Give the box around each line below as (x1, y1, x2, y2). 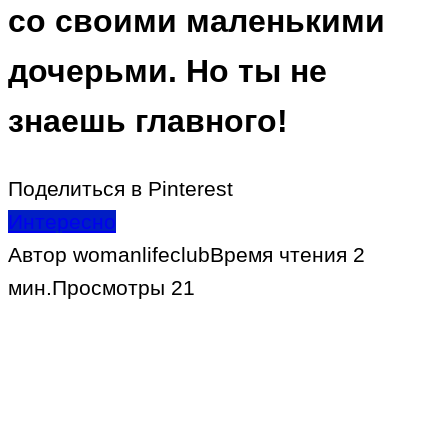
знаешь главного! (8, 103, 288, 140)
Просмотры (52, 276, 165, 300)
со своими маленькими (8, 3, 385, 40)
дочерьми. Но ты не (8, 53, 327, 90)
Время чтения (210, 243, 347, 267)
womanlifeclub (67, 243, 210, 267)
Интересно (8, 210, 116, 234)
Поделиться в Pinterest (8, 177, 233, 201)
